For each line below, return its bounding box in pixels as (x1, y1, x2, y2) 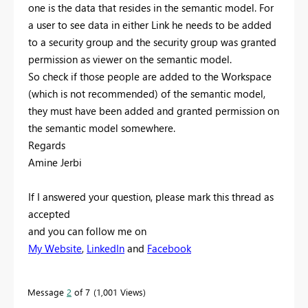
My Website (28, 241, 82, 256)
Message (27, 286, 67, 298)
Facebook (147, 241, 191, 256)
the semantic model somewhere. (28, 121, 175, 135)
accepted (28, 207, 70, 221)
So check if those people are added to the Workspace (28, 69, 272, 84)
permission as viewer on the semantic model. (28, 52, 232, 67)
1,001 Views (96, 286, 143, 298)
